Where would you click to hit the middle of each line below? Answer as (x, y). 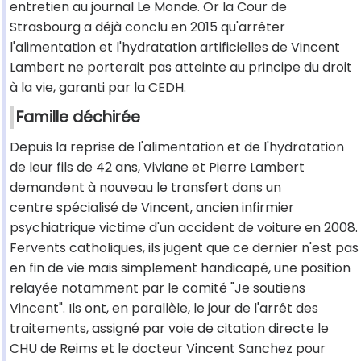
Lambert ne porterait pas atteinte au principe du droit (181, 68)
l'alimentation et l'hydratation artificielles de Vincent (175, 48)
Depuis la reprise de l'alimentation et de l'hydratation (177, 147)
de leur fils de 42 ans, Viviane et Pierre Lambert (157, 168)
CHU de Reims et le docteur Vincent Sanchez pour (168, 349)
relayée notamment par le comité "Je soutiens (158, 288)
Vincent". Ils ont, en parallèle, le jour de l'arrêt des (164, 309)
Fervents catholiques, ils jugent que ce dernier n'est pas (184, 248)
